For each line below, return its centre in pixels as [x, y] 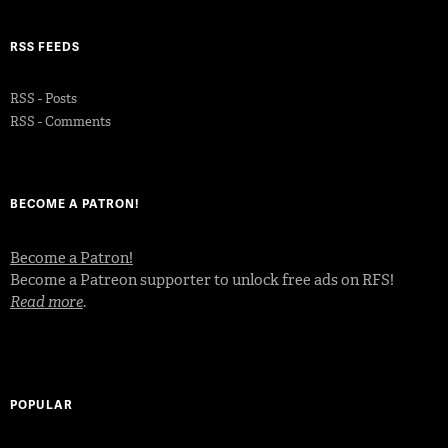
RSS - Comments [60, 121]
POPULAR [41, 404]
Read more [46, 301]
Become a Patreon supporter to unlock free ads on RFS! [202, 279]
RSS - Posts [43, 98]
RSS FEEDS [45, 46]
